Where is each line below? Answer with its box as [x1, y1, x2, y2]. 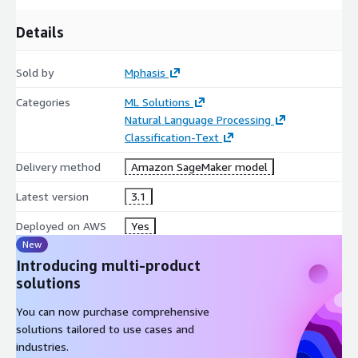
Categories [16, 94, 70, 109]
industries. [16, 339, 69, 353]
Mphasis [124, 65, 165, 79]
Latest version [16, 189, 89, 203]
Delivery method [16, 159, 101, 173]
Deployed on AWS [16, 218, 106, 233]
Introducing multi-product [16, 256, 201, 274]
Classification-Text [124, 129, 219, 144]
